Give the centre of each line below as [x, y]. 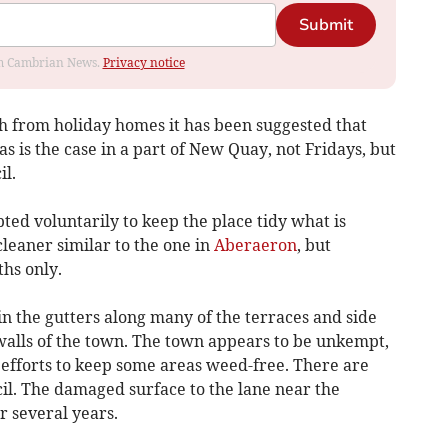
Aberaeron [255, 245]
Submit [325, 25]
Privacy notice [143, 63]
